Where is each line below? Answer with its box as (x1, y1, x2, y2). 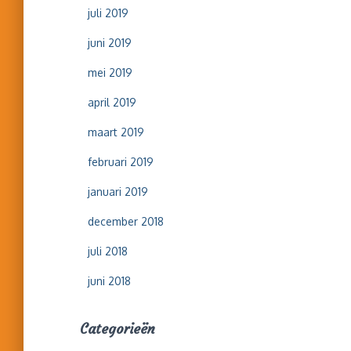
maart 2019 (88, 125, 144, 139)
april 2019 (88, 96, 136, 109)
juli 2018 (88, 244, 128, 258)
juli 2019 (88, 6, 128, 20)
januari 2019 (88, 185, 148, 198)
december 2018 (88, 215, 164, 228)
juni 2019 (88, 36, 132, 49)
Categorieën (80, 320, 155, 338)
